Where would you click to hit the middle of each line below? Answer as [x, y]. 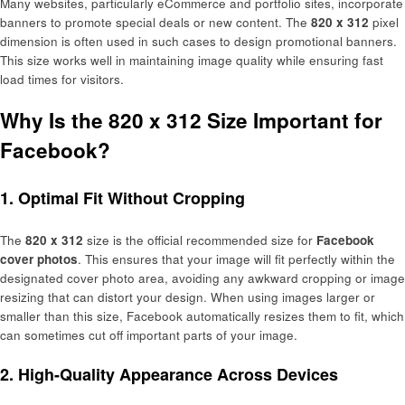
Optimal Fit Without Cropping [132, 198]
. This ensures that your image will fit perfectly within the [236, 259]
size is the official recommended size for [200, 240]
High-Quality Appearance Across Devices [178, 374]
